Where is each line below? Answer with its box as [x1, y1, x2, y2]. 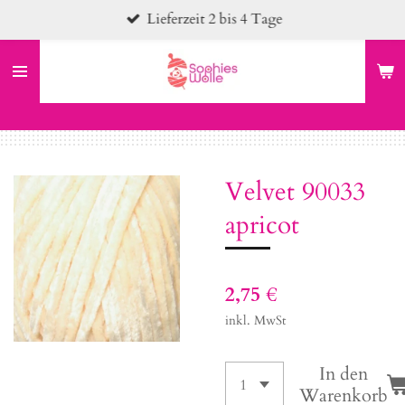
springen [8, 61, 70, 77]
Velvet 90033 [225, 174, 365, 209]
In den [318, 361, 368, 386]
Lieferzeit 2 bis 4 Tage [146, 9, 283, 30]
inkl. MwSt [225, 312, 286, 329]
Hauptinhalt [8, 36, 88, 52]
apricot [225, 208, 299, 242]
